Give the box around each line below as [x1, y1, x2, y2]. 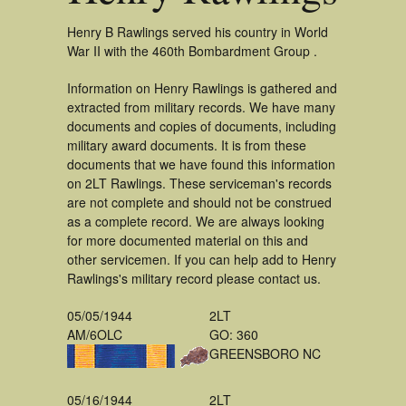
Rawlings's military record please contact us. [67, 269, 321, 287]
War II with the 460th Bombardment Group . [67, 42, 317, 60]
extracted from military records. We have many [67, 98, 335, 116]
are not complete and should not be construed [67, 193, 332, 211]
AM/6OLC [67, 325, 122, 343]
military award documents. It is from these [67, 136, 306, 154]
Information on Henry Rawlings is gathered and [67, 79, 337, 97]
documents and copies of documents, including [67, 117, 336, 135]
